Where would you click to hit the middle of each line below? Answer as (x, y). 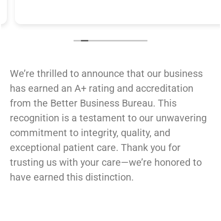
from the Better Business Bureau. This (93, 103)
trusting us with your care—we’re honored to (106, 163)
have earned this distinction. (72, 177)
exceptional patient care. (65, 148)
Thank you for (151, 148)
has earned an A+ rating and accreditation (102, 89)
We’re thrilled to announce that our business (106, 74)
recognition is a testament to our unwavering (108, 118)
